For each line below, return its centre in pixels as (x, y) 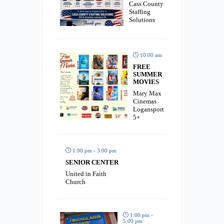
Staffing (140, 12)
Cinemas (145, 101)
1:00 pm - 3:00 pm (94, 151)
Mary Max (147, 93)
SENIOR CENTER (92, 162)
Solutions (142, 20)
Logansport (148, 109)
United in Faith (86, 174)
